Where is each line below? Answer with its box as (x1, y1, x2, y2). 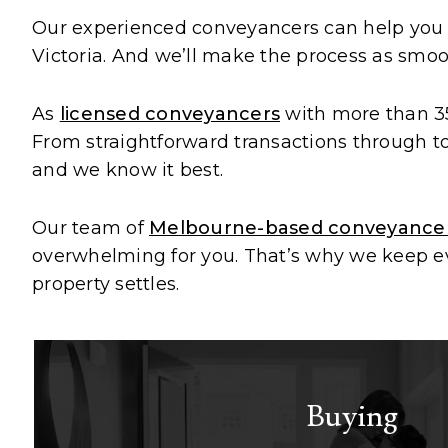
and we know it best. (32, 159, 223, 182)
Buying (306, 396, 398, 436)
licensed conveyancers (59, 103, 280, 126)
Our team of (32, 217, 149, 240)
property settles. (32, 273, 180, 296)
